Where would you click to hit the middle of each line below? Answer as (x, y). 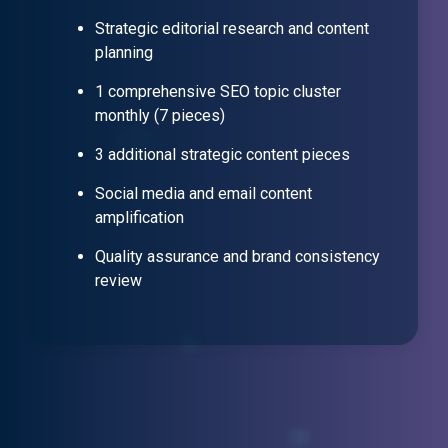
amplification (139, 218)
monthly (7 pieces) (160, 116)
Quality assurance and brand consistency (237, 257)
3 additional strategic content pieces (222, 155)
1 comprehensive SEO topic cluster (218, 92)
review (118, 281)
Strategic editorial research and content (232, 29)
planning (124, 53)
